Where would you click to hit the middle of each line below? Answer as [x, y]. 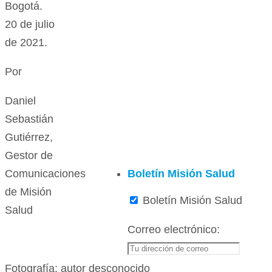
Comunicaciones [45, 174]
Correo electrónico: [174, 229]
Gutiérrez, [29, 138]
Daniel [20, 101]
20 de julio [30, 25]
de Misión [28, 192]
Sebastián [29, 119]
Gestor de [29, 156]
